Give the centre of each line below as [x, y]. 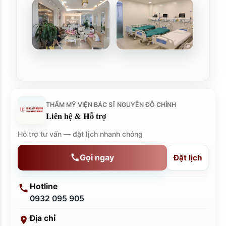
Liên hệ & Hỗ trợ [76, 116]
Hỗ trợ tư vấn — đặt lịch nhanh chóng [80, 134]
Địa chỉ [43, 218]
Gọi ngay [97, 157]
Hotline [44, 186]
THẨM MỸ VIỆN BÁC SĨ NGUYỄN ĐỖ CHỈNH [111, 104]
